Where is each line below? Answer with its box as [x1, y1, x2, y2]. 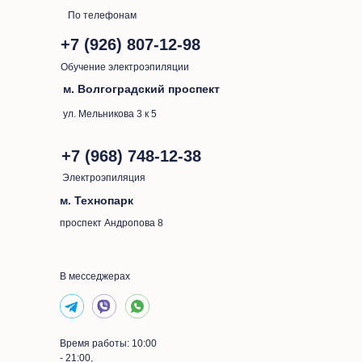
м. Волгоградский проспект [63, 82, 220, 95]
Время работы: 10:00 [60, 338, 157, 349]
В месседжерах [60, 271, 130, 282]
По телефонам [68, 10, 137, 21]
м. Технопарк [60, 194, 133, 207]
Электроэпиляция [62, 172, 145, 183]
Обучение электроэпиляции [61, 61, 189, 73]
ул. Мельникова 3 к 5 [63, 108, 157, 120]
